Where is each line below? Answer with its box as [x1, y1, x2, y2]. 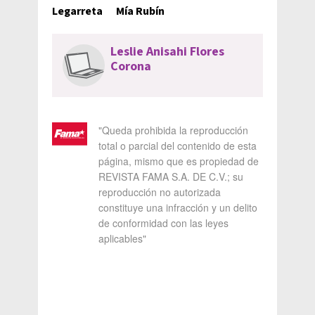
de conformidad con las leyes [98, 216, 229, 230]
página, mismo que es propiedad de [98, 154, 259, 168]
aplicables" [98, 231, 146, 245]
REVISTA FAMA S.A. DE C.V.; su [98, 169, 243, 184]
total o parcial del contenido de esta [98, 139, 257, 153]
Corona [110, 58, 151, 75]
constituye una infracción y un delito [98, 200, 257, 214]
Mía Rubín [116, 4, 165, 19]
